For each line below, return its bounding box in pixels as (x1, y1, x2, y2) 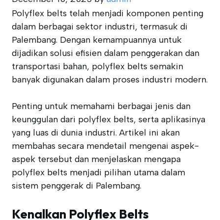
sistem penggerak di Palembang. (12, 180, 141, 191)
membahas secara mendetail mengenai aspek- (12, 140, 199, 151)
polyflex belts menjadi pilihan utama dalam (12, 167, 185, 178)
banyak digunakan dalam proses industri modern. (12, 74, 208, 85)
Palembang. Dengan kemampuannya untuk (12, 34, 182, 45)
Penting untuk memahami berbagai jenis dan (12, 101, 191, 111)
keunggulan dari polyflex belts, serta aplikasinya (12, 114, 205, 125)
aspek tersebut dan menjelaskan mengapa (12, 154, 181, 165)
